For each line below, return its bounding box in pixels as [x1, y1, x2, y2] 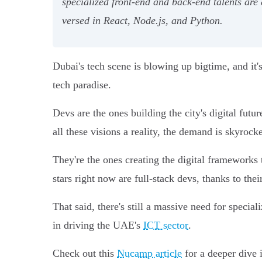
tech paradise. [53, 78, 111, 91]
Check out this [53, 247, 117, 259]
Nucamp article [117, 247, 182, 259]
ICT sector [143, 219, 188, 231]
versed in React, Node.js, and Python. [62, 14, 223, 26]
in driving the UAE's [53, 219, 143, 231]
